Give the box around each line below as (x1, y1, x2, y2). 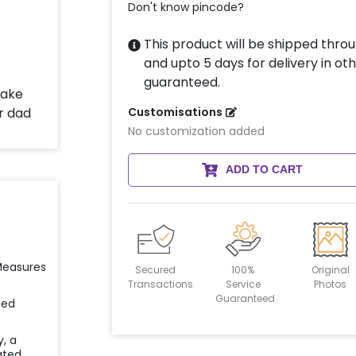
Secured (135, 263, 176, 277)
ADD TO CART (225, 163, 303, 176)
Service (225, 277, 261, 292)
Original (311, 263, 350, 277)
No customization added (127, 123, 265, 140)
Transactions (127, 277, 193, 292)
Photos (314, 277, 347, 292)
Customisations (127, 104, 222, 121)
